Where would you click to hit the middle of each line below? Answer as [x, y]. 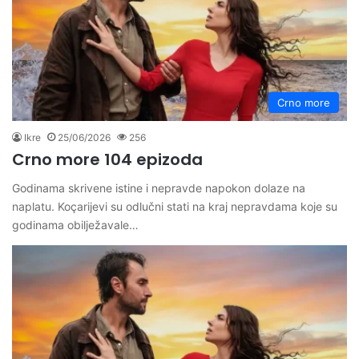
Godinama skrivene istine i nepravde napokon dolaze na [159, 188]
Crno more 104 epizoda [107, 159]
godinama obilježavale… [75, 224]
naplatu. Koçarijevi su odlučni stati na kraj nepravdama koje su [175, 206]
